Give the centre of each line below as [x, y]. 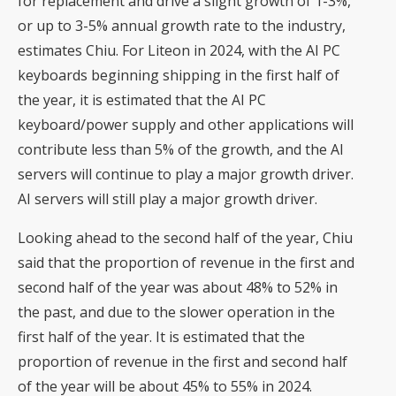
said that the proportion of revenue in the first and [186, 262]
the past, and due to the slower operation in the [176, 312]
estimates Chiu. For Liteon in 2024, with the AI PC [179, 50]
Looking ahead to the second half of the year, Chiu [185, 237]
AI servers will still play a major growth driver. [168, 198]
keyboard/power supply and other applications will [186, 124]
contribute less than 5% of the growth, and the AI [181, 149]
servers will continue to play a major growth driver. [186, 174]
